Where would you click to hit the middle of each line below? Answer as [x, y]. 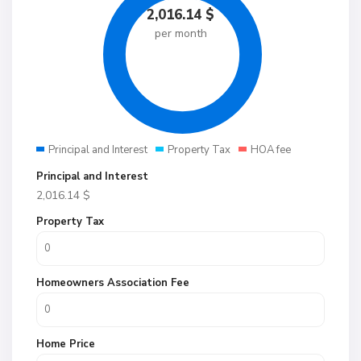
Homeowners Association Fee [113, 283]
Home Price [66, 344]
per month [180, 33]
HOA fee [271, 150]
